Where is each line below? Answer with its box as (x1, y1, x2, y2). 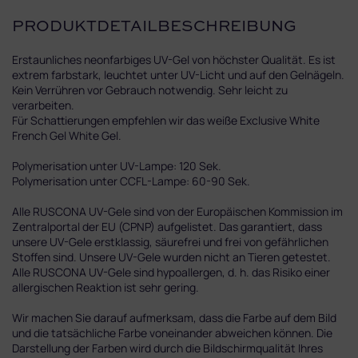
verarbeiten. (12, 97, 74, 113)
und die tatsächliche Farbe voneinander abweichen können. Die (12, 324, 332, 340)
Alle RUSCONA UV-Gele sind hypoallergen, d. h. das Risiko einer (12, 264, 330, 280)
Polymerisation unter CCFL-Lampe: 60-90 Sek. (12, 173, 250, 189)
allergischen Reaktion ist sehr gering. (12, 279, 199, 295)
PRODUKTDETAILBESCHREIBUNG (12, 19, 296, 36)
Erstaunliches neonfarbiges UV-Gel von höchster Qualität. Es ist (12, 51, 336, 67)
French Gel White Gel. (12, 127, 121, 143)
